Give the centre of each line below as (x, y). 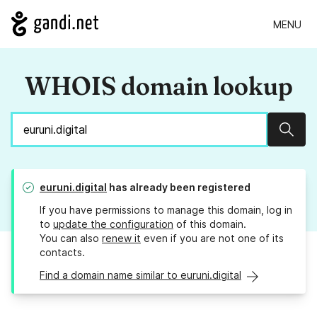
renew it (121, 238)
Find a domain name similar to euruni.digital (140, 275)
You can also (71, 238)
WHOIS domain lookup (158, 86)
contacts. (62, 253)
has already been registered (179, 188)
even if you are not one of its (212, 238)
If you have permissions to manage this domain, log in (166, 210)
